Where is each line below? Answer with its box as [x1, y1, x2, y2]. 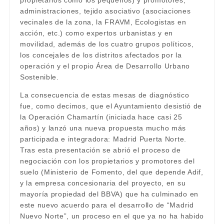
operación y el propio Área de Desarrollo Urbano [20, 62, 190, 70]
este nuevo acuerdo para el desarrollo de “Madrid [20, 201, 194, 209]
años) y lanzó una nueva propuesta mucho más [20, 124, 186, 132]
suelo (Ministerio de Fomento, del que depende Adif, [20, 168, 203, 176]
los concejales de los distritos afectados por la [20, 51, 182, 59]
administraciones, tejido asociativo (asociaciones [20, 7, 191, 15]
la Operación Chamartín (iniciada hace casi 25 [20, 113, 182, 121]
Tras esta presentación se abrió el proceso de [20, 146, 181, 154]
